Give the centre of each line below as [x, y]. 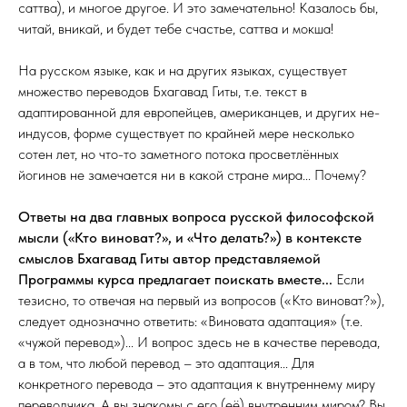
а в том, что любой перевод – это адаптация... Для [166, 362]
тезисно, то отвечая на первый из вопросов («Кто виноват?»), [201, 300]
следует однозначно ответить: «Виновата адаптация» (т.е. [190, 321]
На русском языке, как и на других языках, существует [183, 70]
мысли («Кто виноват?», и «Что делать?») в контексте [190, 237]
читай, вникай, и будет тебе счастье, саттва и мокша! [176, 28]
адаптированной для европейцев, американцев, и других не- [199, 112]
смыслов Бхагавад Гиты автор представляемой [169, 258]
